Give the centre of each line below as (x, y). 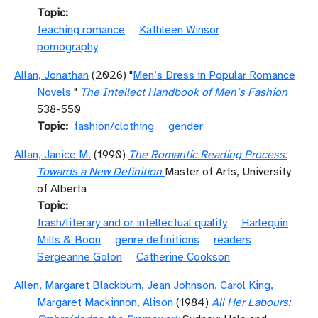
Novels (54, 92)
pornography (67, 47)
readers (232, 240)
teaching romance (81, 30)
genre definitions (157, 240)
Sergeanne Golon (79, 257)
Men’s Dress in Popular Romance (214, 75)
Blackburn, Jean (131, 285)
